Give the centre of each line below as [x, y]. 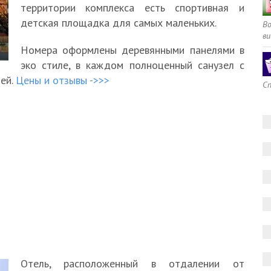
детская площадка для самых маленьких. [119, 23]
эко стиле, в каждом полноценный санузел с [132, 65]
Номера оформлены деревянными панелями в [132, 50]
